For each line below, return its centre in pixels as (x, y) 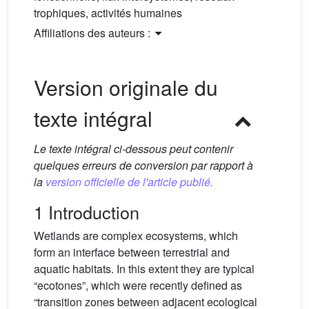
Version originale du (126, 88)
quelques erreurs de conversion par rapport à (143, 166)
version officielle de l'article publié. (129, 182)
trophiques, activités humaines (108, 13)
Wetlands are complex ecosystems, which (136, 236)
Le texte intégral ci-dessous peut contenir (133, 149)
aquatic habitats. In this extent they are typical (144, 269)
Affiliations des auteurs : (93, 33)
